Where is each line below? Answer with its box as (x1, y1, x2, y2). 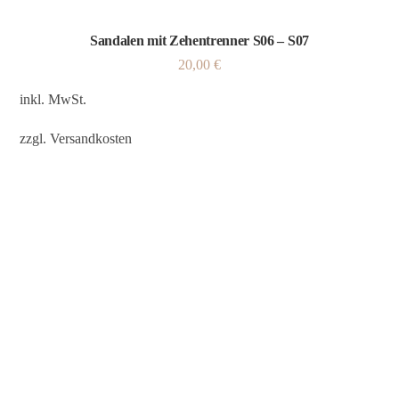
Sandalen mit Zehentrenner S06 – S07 (90, 32, 309, 48)
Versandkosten (50, 130, 133, 146)
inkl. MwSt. (20, 91, 87, 107)
